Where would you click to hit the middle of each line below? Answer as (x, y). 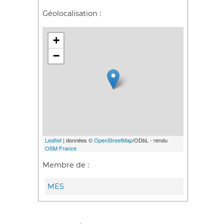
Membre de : (66, 165)
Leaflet (53, 140)
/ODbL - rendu (150, 140)
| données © (78, 140)
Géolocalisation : (72, 14)
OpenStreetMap (113, 140)
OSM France (61, 148)
